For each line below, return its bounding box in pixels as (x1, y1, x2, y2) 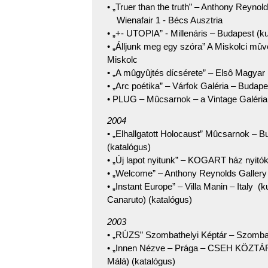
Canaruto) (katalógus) (107, 194, 192, 205)
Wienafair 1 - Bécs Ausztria (107, 14, 223, 25)
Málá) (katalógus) (107, 255, 175, 266)
